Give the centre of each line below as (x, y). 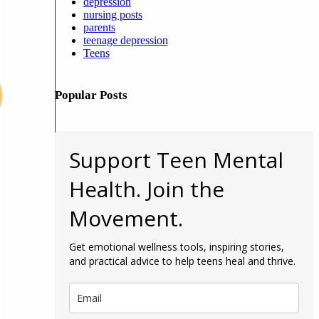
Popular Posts (91, 95)
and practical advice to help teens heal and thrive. (182, 261)
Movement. (126, 219)
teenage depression (125, 41)
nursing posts (113, 15)
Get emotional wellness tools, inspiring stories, (176, 247)
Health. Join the (146, 189)
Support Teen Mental (176, 160)
